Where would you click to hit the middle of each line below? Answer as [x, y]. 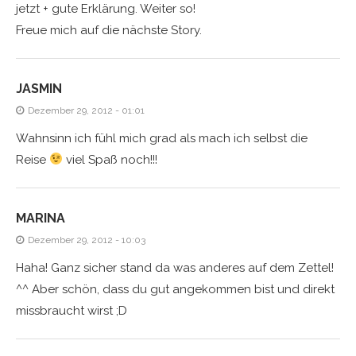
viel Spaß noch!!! [110, 159]
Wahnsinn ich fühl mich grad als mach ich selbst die [162, 138]
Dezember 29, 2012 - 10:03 [87, 240]
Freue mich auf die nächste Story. [109, 30]
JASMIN [39, 88]
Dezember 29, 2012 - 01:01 [86, 110]
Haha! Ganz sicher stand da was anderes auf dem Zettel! [175, 267]
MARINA [41, 218]
